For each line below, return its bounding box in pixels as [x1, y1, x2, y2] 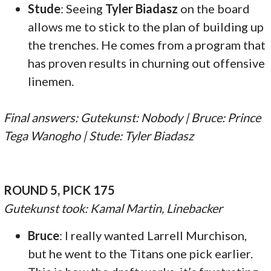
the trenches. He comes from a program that [28, 37, 266, 52]
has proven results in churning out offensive [28, 55, 266, 70]
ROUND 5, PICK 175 [4, 182, 116, 197]
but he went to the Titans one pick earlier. [28, 246, 253, 261]
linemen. [28, 73, 74, 88]
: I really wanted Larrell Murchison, [59, 227, 247, 243]
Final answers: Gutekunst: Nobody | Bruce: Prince [4, 109, 261, 125]
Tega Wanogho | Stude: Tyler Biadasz [4, 128, 194, 143]
